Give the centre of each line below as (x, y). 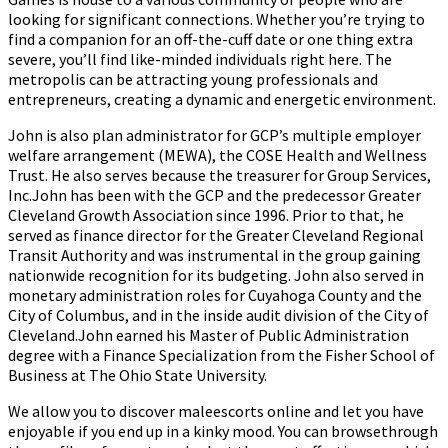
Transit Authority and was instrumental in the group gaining (214, 255)
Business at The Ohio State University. (137, 375)
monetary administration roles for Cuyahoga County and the (215, 295)
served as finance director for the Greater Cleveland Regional (216, 235)
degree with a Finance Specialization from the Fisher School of (221, 355)
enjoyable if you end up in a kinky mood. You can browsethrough (223, 431)
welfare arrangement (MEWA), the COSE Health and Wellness (217, 155)
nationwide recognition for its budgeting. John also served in (216, 275)
